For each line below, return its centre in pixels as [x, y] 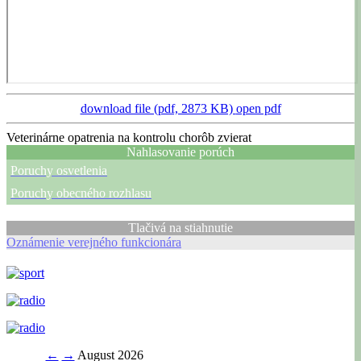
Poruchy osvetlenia [59, 170]
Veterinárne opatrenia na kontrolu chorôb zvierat [129, 137]
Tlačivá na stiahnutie [180, 227]
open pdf [258, 108]
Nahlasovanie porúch [180, 151]
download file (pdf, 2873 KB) [158, 108]
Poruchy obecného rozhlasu [81, 193]
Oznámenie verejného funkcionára [94, 242]
